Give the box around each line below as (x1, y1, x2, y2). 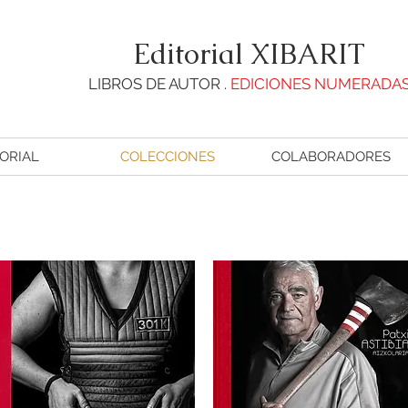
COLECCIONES (120, 148, 215, 165)
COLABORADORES (271, 148, 391, 165)
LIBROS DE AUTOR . (87, 75, 230, 93)
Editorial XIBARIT (133, 36, 365, 72)
